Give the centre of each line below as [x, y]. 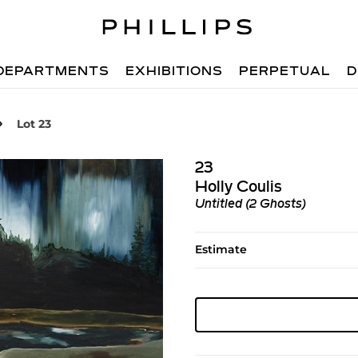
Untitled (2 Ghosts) [250, 205]
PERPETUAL [285, 72]
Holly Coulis [238, 188]
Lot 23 [34, 124]
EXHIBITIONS [175, 72]
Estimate [221, 249]
